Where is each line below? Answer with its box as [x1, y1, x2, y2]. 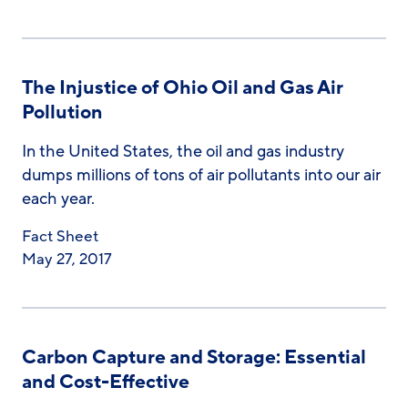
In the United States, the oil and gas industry [22, 140, 344, 162]
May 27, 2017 [22, 249, 112, 270]
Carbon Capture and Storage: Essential [22, 345, 366, 370]
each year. [22, 188, 95, 209]
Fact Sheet [22, 226, 98, 247]
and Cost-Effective [22, 370, 189, 394]
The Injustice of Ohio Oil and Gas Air [22, 76, 343, 100]
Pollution [22, 100, 103, 125]
